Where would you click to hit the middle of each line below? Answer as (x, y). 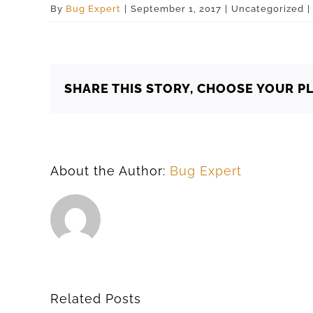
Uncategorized (268, 9)
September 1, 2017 (176, 9)
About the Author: (110, 171)
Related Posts (96, 299)
